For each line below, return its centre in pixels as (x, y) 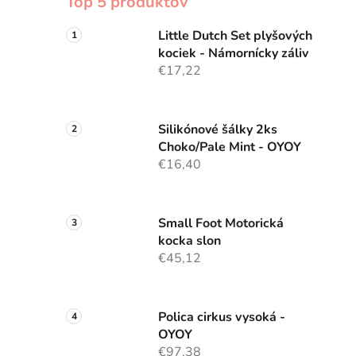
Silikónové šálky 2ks (218, 130)
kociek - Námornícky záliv (233, 54)
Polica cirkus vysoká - (222, 317)
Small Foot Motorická (221, 224)
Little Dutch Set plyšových (235, 36)
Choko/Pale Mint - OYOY (230, 147)
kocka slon (190, 241)
